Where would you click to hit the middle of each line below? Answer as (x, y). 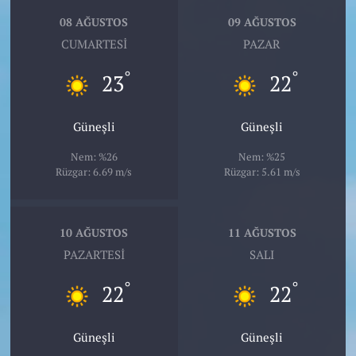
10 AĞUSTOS (94, 233)
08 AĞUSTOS (94, 22)
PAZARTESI (94, 254)
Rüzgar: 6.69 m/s (94, 171)
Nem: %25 (262, 156)
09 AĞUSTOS (262, 22)
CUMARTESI (94, 44)
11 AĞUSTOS (262, 233)
